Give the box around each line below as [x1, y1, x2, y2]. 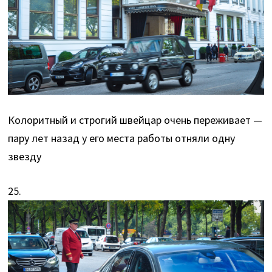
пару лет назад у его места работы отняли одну [8, 131, 236, 145]
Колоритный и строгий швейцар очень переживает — [8, 112, 263, 127]
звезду [8, 149, 42, 163]
